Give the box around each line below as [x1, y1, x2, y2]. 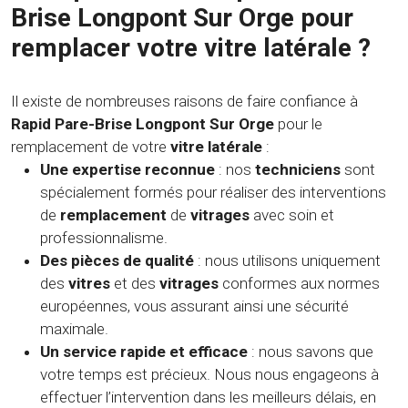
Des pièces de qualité [40, 251, 194, 270]
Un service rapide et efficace [40, 342, 248, 362]
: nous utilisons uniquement [194, 251, 381, 270]
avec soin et [250, 206, 334, 225]
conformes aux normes [219, 274, 380, 293]
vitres [68, 274, 110, 293]
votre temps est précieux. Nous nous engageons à [40, 365, 379, 384]
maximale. [40, 320, 108, 339]
